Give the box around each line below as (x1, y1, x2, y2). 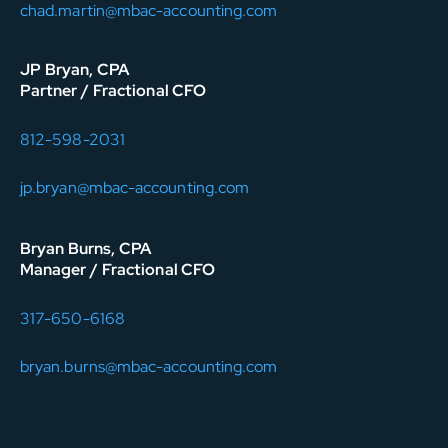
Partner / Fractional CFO (20, 80, 207, 102)
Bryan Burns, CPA (20, 238, 152, 260)
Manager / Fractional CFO (20, 259, 216, 281)
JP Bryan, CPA (20, 59, 130, 81)
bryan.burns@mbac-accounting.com (20, 356, 278, 378)
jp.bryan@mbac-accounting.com (20, 177, 250, 199)
